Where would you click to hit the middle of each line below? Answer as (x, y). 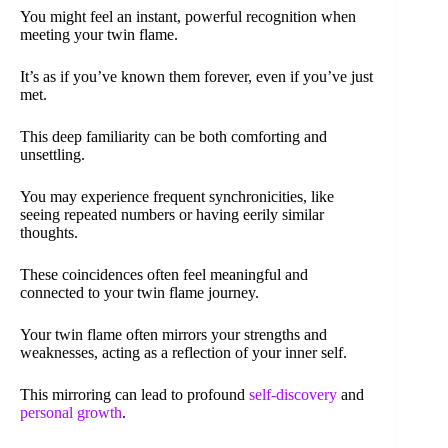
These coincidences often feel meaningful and (164, 274)
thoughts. (49, 232)
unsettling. (52, 154)
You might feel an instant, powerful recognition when (188, 16)
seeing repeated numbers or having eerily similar (172, 214)
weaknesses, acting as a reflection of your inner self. (183, 352)
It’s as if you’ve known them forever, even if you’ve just (196, 76)
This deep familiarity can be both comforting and (173, 136)
